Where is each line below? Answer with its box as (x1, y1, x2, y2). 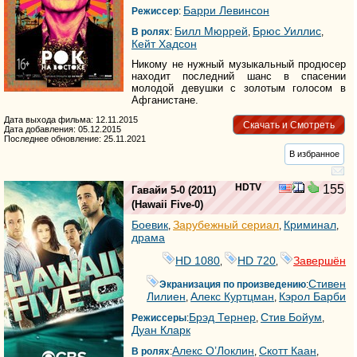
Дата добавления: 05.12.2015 (4, 124, 121, 134)
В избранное (289, 148, 340, 159)
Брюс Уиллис (253, 25, 321, 38)
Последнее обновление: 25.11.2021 (4, 133, 146, 143)
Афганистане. (131, 94, 198, 107)
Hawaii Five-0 (135, 198, 200, 210)
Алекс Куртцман (190, 289, 275, 303)
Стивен (308, 277, 347, 290)
